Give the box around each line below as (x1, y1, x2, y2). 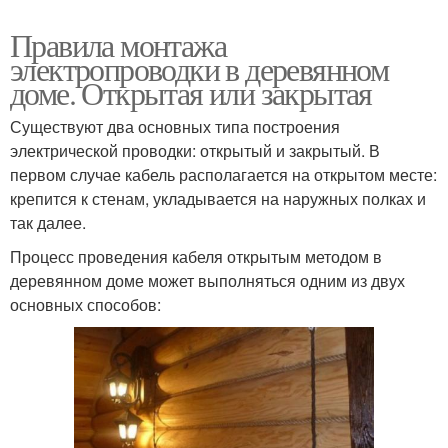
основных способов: (10, 293, 161, 317)
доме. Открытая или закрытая (10, 71, 372, 115)
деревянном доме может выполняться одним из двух (10, 269, 405, 293)
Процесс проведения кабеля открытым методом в (10, 245, 382, 269)
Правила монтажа (10, 23, 226, 67)
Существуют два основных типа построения (10, 115, 340, 139)
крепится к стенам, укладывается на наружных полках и (10, 187, 426, 211)
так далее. (10, 211, 86, 235)
